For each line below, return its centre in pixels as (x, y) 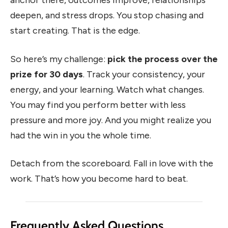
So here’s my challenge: (59, 59)
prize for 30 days (47, 74)
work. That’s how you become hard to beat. (99, 179)
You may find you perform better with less (98, 105)
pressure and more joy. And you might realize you (111, 120)
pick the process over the (163, 59)
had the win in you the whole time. (81, 135)
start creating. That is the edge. (75, 31)
